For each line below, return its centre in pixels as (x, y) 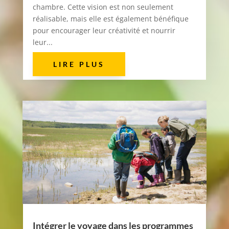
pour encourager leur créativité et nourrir (104, 31)
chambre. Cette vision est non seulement (103, 7)
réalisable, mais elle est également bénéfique (110, 19)
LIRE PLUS (79, 64)
